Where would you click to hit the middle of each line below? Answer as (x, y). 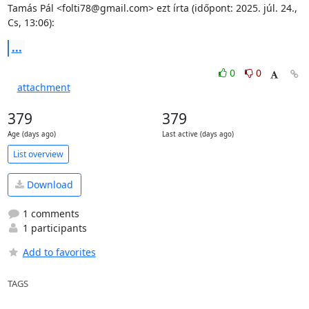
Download (49, 185)
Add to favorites (59, 252)
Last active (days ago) (198, 134)
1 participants (53, 228)
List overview (38, 154)
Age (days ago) (31, 134)
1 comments (49, 213)
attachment (43, 87)
